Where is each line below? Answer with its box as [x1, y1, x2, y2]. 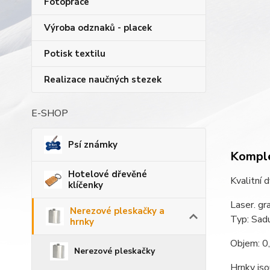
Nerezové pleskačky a [70, 205, 165, 217]
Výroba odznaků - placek [44, 22, 152, 34]
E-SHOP [31, 107, 68, 120]
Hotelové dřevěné [68, 168, 147, 180]
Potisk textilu [44, 48, 105, 60]
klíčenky [68, 179, 103, 191]
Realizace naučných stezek [44, 74, 162, 86]
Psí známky [68, 139, 118, 151]
